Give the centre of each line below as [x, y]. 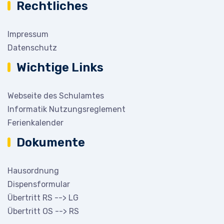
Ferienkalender [35, 123]
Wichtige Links [60, 67]
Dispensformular [39, 184]
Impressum [28, 34]
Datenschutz [32, 48]
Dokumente [51, 142]
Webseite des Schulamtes [56, 96]
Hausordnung [33, 171]
